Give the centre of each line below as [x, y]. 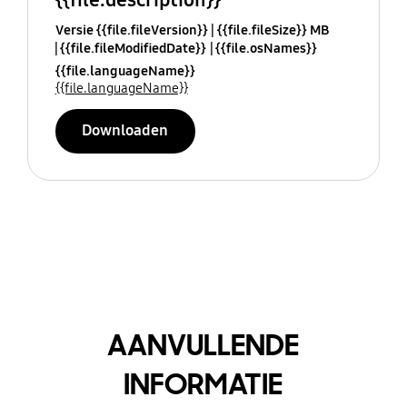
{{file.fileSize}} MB [273, 30]
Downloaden [125, 131]
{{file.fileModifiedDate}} [133, 48]
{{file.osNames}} [266, 48]
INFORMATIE [203, 384]
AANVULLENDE [203, 345]
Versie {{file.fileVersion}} [131, 30]
